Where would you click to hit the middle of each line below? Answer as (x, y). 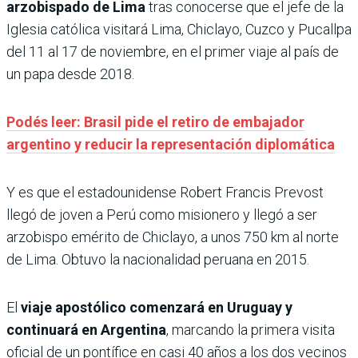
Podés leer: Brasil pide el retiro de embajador (155, 121)
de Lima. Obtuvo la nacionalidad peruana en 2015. (158, 259)
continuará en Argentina (86, 329)
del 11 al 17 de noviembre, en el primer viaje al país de (173, 51)
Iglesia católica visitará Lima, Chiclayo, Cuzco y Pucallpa (179, 29)
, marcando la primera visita (251, 329)
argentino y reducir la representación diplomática (171, 144)
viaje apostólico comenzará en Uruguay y (157, 307)
